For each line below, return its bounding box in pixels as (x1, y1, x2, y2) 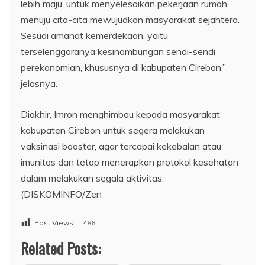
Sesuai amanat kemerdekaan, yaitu (21, 30, 168, 41)
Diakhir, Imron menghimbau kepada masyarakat (21, 108, 220, 120)
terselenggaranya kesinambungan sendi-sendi (21, 46, 215, 57)
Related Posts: (21, 236, 101, 260)
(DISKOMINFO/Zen (21, 188, 102, 200)
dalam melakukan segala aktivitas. (21, 172, 164, 184)
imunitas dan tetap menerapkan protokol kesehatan (21, 156, 238, 168)
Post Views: (34, 218, 75, 227)
